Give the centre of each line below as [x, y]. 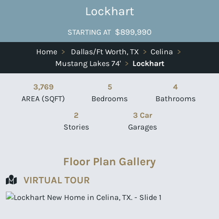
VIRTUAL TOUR [57, 180]
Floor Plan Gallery [109, 161]
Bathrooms [176, 98]
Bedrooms [109, 98]
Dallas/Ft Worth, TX [105, 51]
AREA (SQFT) [44, 98]
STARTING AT [89, 32]
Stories [77, 127]
